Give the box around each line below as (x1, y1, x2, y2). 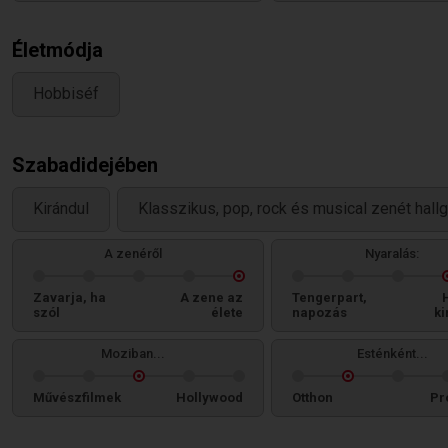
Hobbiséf (33, 84, 99, 104)
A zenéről (104, 246, 162, 261)
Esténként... (356, 346, 428, 361)
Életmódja (12, 38, 103, 62)
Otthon (292, 390, 333, 405)
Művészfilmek (33, 390, 121, 405)
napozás (292, 305, 347, 320)
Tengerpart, (292, 290, 367, 305)
